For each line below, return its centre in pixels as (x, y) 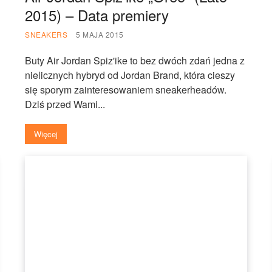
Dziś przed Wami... (65, 104)
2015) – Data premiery (97, 15)
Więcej (46, 134)
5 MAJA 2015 (100, 34)
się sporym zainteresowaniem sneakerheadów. (126, 89)
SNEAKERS (46, 34)
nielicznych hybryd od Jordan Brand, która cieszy (130, 75)
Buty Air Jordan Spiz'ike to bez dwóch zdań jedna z (135, 60)
